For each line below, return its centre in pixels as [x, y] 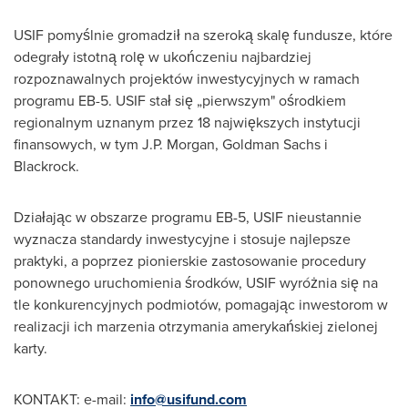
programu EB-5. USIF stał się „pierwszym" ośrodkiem [180, 101]
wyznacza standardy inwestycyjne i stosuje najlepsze [182, 239]
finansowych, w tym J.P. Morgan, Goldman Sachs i [171, 144]
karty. [31, 348]
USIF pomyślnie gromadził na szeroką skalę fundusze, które [203, 35]
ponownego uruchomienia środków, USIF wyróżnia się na [196, 283]
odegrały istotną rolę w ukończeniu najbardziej [163, 57]
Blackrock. [46, 166]
